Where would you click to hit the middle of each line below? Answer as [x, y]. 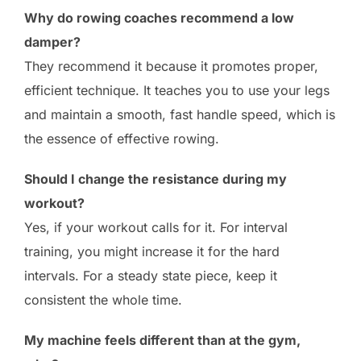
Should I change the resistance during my [156, 179]
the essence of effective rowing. [122, 139]
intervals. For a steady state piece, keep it [151, 276]
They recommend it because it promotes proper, [171, 66]
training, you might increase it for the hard [152, 252]
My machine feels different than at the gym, [162, 340]
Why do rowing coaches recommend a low [159, 18]
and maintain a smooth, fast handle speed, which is [180, 115]
